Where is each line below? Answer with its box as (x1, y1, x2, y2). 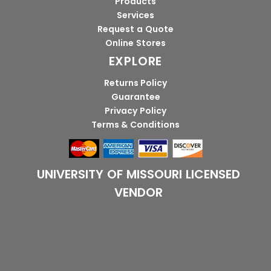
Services (117, 9, 154, 22)
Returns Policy (103, 77, 168, 90)
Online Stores (105, 37, 166, 50)
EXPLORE (108, 53, 163, 70)
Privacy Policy (105, 105, 166, 117)
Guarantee (111, 91, 160, 103)
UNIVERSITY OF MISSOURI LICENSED (37, 166, 240, 183)
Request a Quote (97, 23, 174, 36)
